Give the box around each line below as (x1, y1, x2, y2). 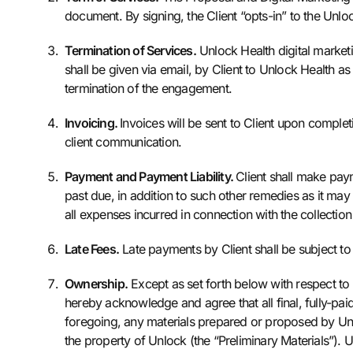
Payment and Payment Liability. (65, 169, 236, 184)
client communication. (65, 134, 185, 150)
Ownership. (65, 276, 128, 292)
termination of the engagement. (65, 80, 232, 96)
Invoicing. (65, 115, 121, 131)
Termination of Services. (65, 43, 196, 58)
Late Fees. (65, 241, 119, 257)
